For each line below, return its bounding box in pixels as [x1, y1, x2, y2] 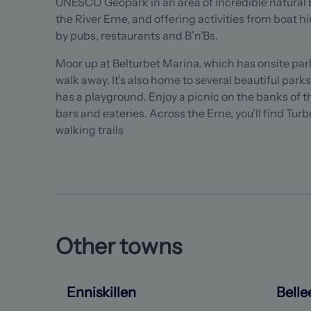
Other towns [56, 232, 182, 260]
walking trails [56, 122, 124, 137]
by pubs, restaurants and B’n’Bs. [56, 28, 220, 42]
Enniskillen [67, 283, 136, 301]
